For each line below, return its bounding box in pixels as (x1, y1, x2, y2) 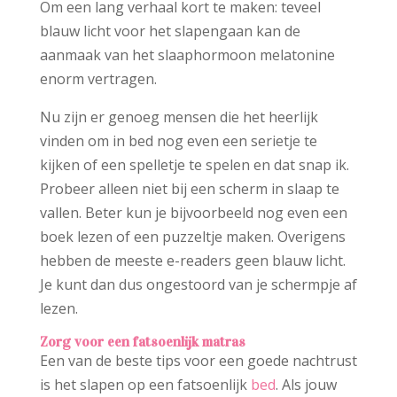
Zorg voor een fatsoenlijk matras (39, 332, 245, 350)
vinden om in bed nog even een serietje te (39, 130, 317, 151)
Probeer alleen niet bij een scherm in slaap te (39, 178, 339, 198)
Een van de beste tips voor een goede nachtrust (39, 350, 357, 370)
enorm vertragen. (39, 68, 157, 89)
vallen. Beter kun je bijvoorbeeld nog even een (39, 202, 347, 222)
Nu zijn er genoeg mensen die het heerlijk (39, 106, 318, 127)
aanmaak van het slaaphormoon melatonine (39, 44, 335, 65)
